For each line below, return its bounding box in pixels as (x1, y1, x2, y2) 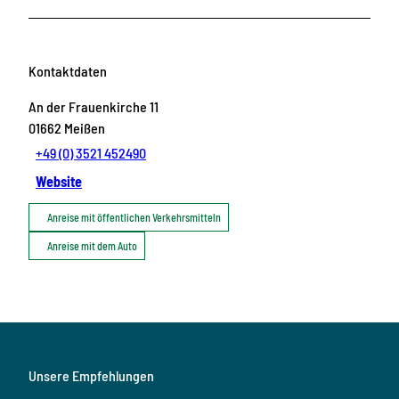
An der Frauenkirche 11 (28, 98, 159, 116)
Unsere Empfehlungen (28, 367, 154, 385)
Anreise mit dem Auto (47, 240, 137, 253)
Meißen (64, 119, 105, 137)
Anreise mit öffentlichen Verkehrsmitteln (47, 211, 221, 224)
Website (36, 173, 83, 191)
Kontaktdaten (28, 61, 107, 79)
